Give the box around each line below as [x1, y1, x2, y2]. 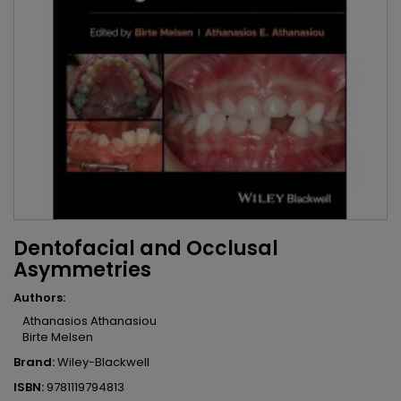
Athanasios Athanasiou [22, 312, 157, 330]
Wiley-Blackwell [57, 354, 149, 371]
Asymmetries [13, 256, 151, 285]
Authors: [13, 289, 65, 307]
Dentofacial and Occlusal [13, 235, 278, 263]
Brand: [13, 354, 55, 371]
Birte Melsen [22, 328, 93, 346]
